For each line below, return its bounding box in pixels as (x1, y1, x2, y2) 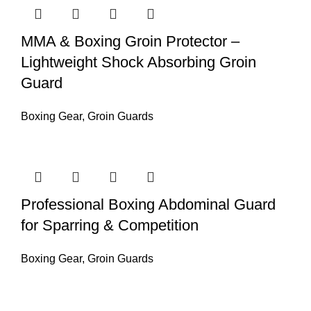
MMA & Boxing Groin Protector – (21, 32, 239, 50)
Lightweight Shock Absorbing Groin (21, 53, 256, 71)
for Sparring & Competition (21, 216, 199, 234)
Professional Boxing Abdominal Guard (21, 195, 276, 213)
